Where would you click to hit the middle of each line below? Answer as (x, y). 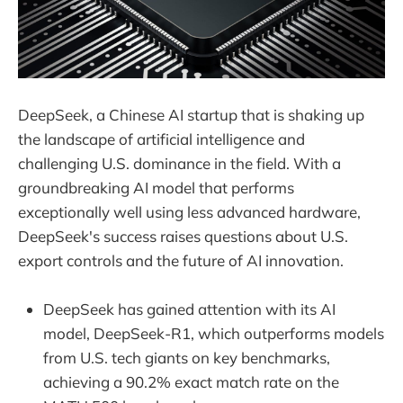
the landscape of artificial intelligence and (161, 139)
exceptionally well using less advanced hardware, (189, 211)
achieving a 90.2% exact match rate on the (191, 382)
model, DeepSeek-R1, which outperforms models (214, 334)
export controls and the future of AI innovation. (181, 260)
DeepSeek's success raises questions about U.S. (183, 236)
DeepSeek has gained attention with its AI (189, 309)
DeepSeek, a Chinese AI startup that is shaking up (191, 114)
